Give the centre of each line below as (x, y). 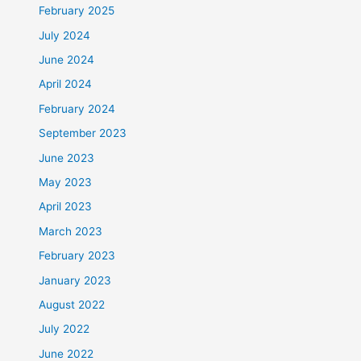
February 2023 (77, 256)
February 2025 (77, 11)
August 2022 (72, 305)
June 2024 (67, 60)
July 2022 (64, 329)
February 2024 (77, 108)
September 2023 (83, 133)
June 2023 (67, 158)
